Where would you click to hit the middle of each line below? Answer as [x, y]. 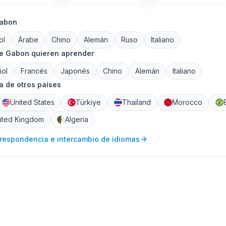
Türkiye [88, 102]
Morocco [187, 102]
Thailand [136, 102]
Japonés [75, 71]
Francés [34, 71]
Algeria [77, 119]
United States [32, 102]
